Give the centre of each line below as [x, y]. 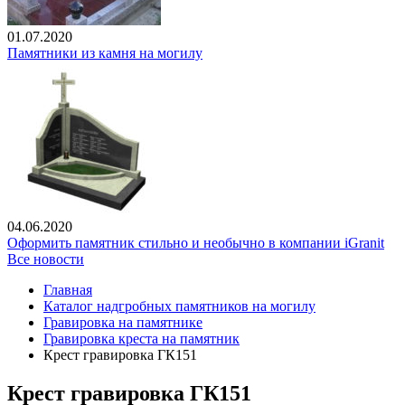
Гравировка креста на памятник [141, 339]
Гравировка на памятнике [123, 323]
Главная [68, 290]
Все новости [46, 259]
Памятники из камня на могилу [105, 53]
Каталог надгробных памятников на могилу [179, 306]
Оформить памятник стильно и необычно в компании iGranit [196, 243]
